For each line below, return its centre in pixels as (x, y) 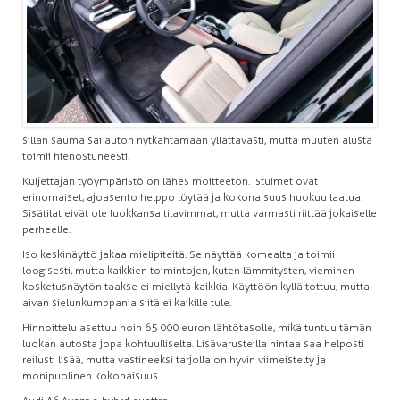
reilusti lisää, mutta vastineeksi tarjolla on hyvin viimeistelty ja (174, 359)
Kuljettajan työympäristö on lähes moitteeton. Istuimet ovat (170, 181)
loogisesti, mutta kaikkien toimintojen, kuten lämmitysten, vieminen (188, 270)
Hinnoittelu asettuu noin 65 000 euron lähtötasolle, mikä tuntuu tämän (197, 327)
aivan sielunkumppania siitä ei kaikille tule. (127, 302)
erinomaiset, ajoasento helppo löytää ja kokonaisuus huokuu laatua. (192, 197)
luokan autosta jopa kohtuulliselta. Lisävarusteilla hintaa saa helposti (193, 343)
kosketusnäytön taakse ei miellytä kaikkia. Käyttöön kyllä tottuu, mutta (196, 286)
